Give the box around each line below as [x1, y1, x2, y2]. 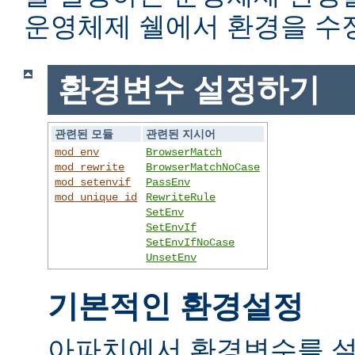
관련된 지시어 [146, 127, 216, 140]
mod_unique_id [55, 190, 138, 204]
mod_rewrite [55, 160, 125, 174]
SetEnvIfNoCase [146, 235, 235, 249]
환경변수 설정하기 [57, 72, 320, 108]
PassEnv [146, 175, 191, 189]
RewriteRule [146, 190, 216, 204]
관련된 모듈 [55, 127, 114, 140]
